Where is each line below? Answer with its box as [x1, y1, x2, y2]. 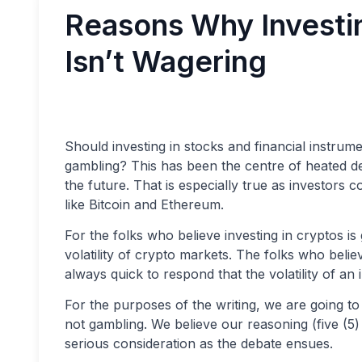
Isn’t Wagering [65, 44, 267, 79]
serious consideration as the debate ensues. [65, 335, 333, 351]
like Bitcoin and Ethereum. [65, 196, 224, 213]
